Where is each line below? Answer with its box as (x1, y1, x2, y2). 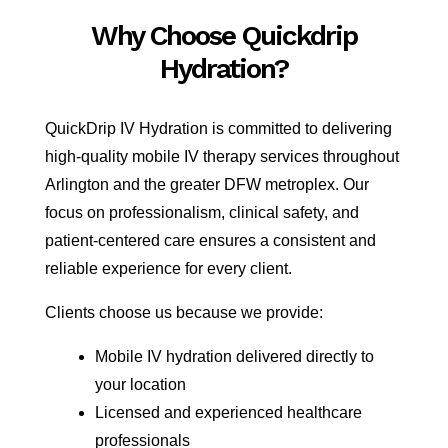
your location (94, 376, 186, 393)
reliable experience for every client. (44, 260, 292, 277)
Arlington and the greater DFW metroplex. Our (44, 176, 369, 193)
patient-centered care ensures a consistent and (44, 232, 376, 249)
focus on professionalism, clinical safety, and (44, 204, 359, 221)
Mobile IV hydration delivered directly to (94, 348, 374, 365)
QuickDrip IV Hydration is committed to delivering (44, 120, 392, 137)
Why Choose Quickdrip (90, 19, 357, 52)
